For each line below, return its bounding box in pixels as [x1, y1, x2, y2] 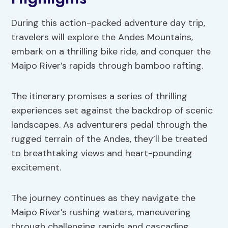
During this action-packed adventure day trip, [11, 17, 206, 30]
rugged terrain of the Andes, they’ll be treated [11, 133, 208, 146]
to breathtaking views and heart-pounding [11, 147, 193, 160]
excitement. [11, 161, 62, 174]
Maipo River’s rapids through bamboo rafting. [11, 60, 204, 72]
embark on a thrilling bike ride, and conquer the [11, 45, 211, 58]
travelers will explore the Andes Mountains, [11, 31, 193, 44]
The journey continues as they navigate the [11, 192, 196, 205]
